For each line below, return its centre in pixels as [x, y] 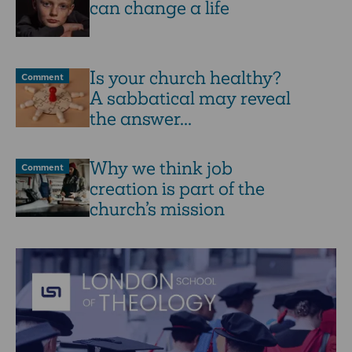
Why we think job [161, 168]
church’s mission [157, 209]
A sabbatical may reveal [190, 98]
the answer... [140, 119]
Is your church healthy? [185, 78]
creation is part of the [177, 189]
